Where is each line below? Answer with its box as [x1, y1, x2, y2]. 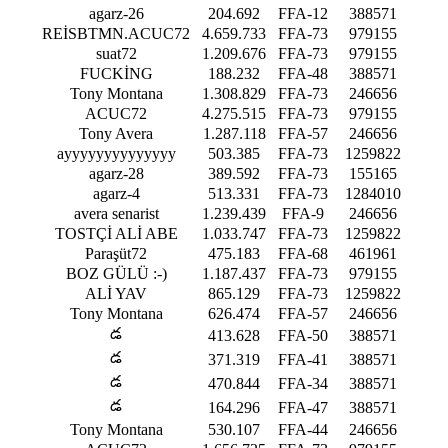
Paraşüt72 [85, 244, 147, 262]
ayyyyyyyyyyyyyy [56, 144, 176, 162]
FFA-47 [278, 398, 328, 416]
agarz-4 [92, 184, 140, 202]
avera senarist [73, 204, 159, 222]
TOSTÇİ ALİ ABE [54, 224, 178, 242]
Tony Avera [79, 124, 153, 142]
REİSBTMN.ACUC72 [42, 24, 190, 42]
